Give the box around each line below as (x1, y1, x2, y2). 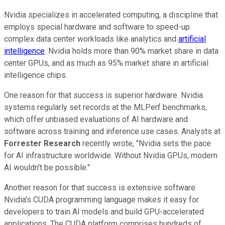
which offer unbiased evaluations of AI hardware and (4, 114, 188, 124)
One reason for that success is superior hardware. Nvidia (4, 90, 203, 100)
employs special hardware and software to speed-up (4, 22, 190, 32)
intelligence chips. (4, 70, 67, 80)
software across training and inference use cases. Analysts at (4, 126, 220, 136)
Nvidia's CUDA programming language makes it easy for (4, 194, 199, 204)
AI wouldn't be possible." (4, 162, 90, 172)
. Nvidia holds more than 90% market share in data (45, 46, 218, 56)
